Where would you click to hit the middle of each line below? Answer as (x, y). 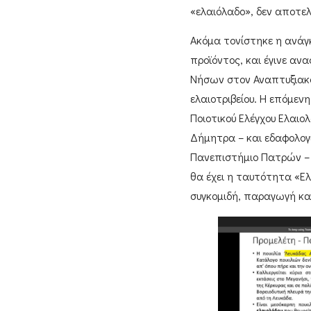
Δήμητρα (212, 137)
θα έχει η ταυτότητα (242, 176)
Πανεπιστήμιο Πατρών (245, 157)
